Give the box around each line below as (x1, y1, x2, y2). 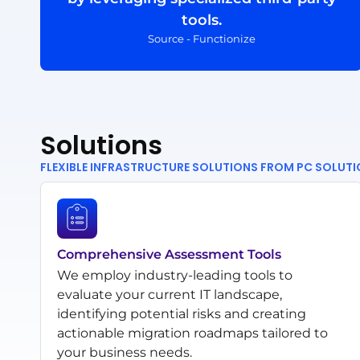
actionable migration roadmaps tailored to (57, 325, 328, 341)
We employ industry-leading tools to (57, 267, 292, 283)
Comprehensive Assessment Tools (57, 246, 281, 262)
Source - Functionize (147, 31, 256, 45)
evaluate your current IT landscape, (57, 286, 282, 302)
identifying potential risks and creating (57, 305, 306, 321)
